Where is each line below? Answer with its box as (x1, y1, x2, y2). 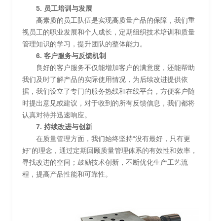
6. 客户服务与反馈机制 (36, 51, 106, 60)
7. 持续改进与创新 (36, 122, 92, 131)
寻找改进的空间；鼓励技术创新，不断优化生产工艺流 (22, 158, 188, 166)
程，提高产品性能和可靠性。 (22, 170, 112, 178)
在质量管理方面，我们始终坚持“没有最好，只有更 (36, 134, 190, 143)
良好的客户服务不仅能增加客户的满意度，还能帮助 (36, 63, 195, 72)
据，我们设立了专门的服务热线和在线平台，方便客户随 (22, 87, 195, 95)
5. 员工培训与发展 (36, 4, 92, 12)
